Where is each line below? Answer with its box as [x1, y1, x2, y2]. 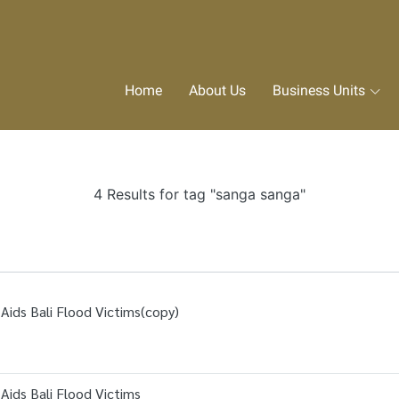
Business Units [273, 82, 365, 99]
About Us [189, 82, 246, 99]
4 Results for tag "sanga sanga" [94, 185, 305, 203]
